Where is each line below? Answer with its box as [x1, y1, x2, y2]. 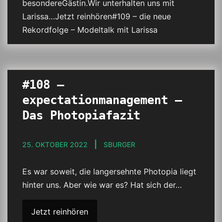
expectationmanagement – [22, 93, 182, 107]
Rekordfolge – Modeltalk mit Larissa [22, 25, 158, 35]
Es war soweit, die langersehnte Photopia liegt [22, 166, 196, 176]
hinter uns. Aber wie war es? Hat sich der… [22, 180, 182, 190]
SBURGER [104, 140, 135, 149]
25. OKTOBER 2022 [22, 140, 88, 149]
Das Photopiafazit [22, 109, 140, 122]
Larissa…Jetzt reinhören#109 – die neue [22, 11, 171, 21]
